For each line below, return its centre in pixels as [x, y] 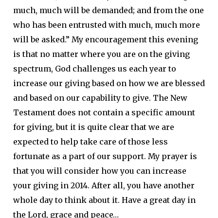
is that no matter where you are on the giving [101, 54]
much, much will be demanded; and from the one [108, 10]
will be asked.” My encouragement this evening [105, 39]
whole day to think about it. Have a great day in [104, 200]
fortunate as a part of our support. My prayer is [105, 156]
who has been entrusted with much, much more [106, 25]
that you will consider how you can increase [100, 171]
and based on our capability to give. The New [100, 98]
